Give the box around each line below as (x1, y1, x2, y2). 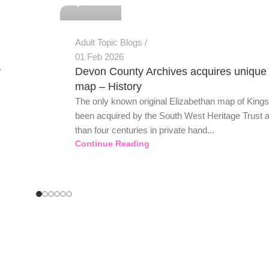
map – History (74, 80, 142, 93)
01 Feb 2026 (74, 52, 124, 62)
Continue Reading (74, 139, 150, 149)
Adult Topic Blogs (74, 37, 142, 48)
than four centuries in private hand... (74, 125, 214, 136)
